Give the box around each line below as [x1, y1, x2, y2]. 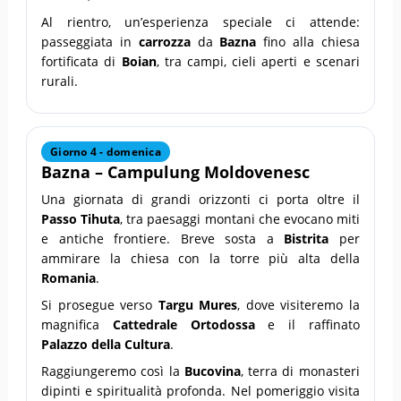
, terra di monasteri [240, 362, 360, 380]
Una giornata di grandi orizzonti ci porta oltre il [41, 190, 360, 208]
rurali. [41, 72, 79, 90]
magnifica [41, 315, 113, 333]
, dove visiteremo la [237, 295, 360, 313]
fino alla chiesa [256, 32, 360, 50]
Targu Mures [158, 295, 238, 313]
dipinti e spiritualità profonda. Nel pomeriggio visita [41, 381, 360, 399]
